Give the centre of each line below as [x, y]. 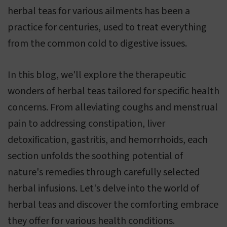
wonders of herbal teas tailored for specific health [113, 91]
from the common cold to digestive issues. [97, 44]
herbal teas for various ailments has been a [99, 11]
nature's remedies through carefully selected [104, 173]
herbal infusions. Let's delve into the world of [103, 189]
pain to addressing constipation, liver [86, 124]
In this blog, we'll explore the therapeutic [97, 75]
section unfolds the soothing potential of [95, 156]
